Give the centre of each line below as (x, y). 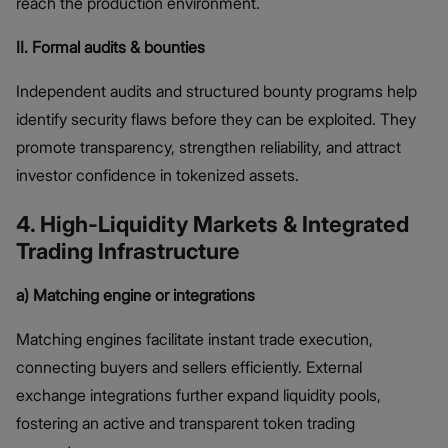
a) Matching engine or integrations (135, 295)
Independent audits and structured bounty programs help (216, 91)
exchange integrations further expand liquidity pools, (198, 395)
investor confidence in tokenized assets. (157, 175)
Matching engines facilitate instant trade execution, (194, 339)
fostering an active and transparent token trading (185, 423)
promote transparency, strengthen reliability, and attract (208, 147)
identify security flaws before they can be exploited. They (216, 119)
